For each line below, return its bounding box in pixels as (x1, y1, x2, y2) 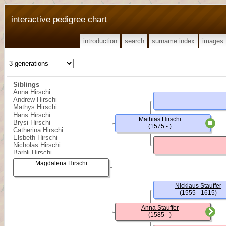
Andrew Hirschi (13, 96, 57, 103)
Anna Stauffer (141, 204, 179, 211)
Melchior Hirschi (13, 156, 60, 164)
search (125, 37, 144, 45)
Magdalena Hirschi (35, 160, 87, 167)
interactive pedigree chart (11, 14, 107, 24)
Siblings (13, 81, 39, 88)
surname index (152, 37, 195, 45)
